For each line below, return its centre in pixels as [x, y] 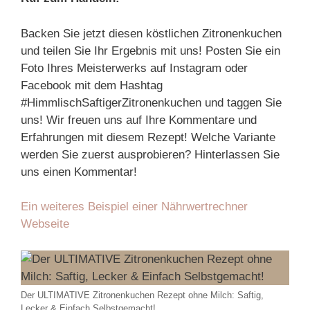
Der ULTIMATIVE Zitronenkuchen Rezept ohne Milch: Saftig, [142, 295]
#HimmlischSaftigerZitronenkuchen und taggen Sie [151, 102]
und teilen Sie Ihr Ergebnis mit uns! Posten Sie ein [151, 51]
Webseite [45, 224]
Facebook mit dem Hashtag [92, 85]
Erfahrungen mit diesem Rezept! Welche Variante [148, 137]
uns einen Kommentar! [79, 172]
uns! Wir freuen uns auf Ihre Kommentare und [139, 120]
